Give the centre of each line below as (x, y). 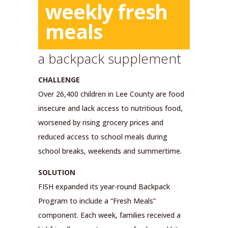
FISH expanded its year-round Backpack (104, 186)
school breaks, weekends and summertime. (110, 151)
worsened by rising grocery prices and (101, 122)
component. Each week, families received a (109, 215)
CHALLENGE (59, 79)
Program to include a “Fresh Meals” (97, 201)
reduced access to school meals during (103, 136)
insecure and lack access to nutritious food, (110, 108)
